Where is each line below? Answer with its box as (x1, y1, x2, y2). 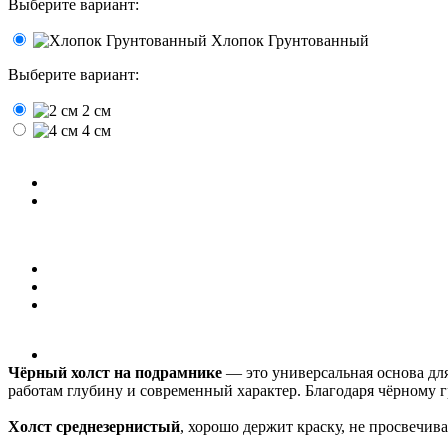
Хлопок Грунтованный (211, 32, 369, 50)
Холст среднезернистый (8, 418, 180, 436)
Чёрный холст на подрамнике (8, 364, 222, 382)
